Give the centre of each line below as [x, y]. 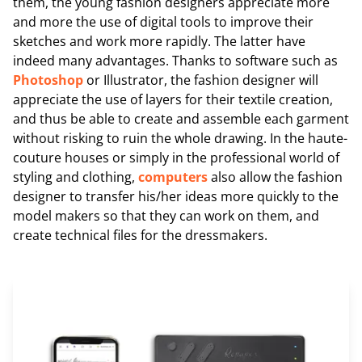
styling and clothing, [76, 177]
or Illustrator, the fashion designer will [201, 80]
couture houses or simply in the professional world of [176, 157]
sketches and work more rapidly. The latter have [159, 41]
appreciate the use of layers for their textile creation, [173, 99]
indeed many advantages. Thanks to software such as [175, 60]
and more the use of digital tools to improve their [163, 21]
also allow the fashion [275, 177]
